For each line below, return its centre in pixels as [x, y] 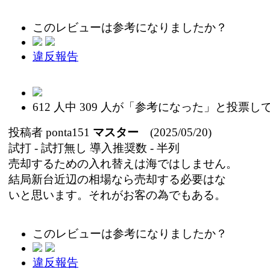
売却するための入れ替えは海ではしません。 [123, 163]
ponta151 [68, 132]
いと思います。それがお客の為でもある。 [117, 195]
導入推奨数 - [122, 148]
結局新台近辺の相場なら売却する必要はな [117, 179]
